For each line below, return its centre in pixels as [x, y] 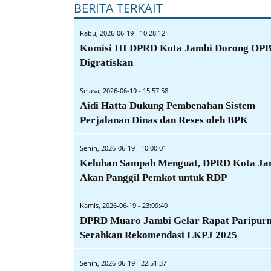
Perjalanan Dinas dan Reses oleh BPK [164, 120]
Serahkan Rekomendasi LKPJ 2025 [158, 235]
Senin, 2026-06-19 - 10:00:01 [123, 148]
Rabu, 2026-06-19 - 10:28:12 [122, 33]
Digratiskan [106, 62]
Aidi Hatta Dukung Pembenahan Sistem [168, 105]
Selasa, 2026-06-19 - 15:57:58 [124, 90]
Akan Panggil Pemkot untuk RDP [153, 177]
